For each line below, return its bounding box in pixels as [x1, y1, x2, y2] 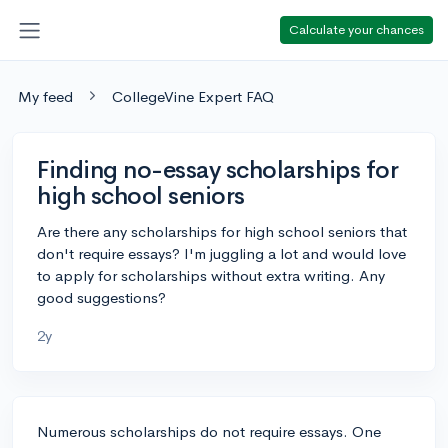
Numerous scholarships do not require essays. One [37, 421, 381, 441]
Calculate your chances [289, 20, 424, 38]
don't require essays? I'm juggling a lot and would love [37, 243, 406, 263]
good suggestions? [37, 287, 166, 307]
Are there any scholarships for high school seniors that [37, 221, 407, 241]
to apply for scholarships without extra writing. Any [37, 265, 385, 285]
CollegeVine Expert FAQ [112, 86, 274, 106]
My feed [18, 86, 73, 106]
